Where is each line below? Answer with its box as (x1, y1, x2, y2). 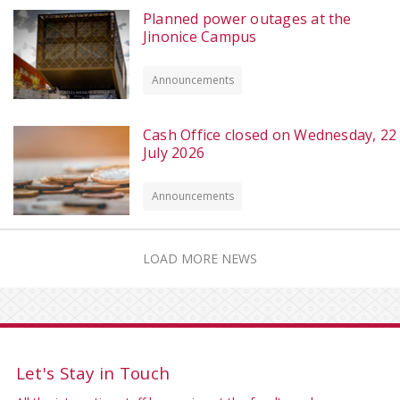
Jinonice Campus (143, 26, 257, 46)
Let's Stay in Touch (15, 361, 171, 385)
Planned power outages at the (143, 8, 352, 29)
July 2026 (143, 142, 205, 162)
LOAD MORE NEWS (143, 249, 257, 267)
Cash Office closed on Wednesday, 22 (143, 124, 397, 145)
